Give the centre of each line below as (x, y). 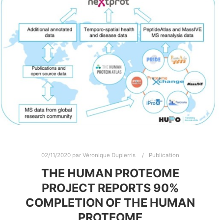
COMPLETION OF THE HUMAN (110, 202)
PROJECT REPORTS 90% (110, 188)
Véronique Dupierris (109, 155)
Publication (164, 155)
